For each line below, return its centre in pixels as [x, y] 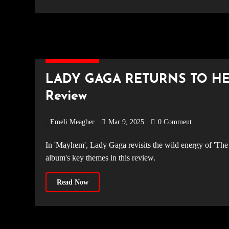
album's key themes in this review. [100, 158]
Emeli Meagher [72, 122]
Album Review [72, 57]
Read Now [73, 182]
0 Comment [175, 122]
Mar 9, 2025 [126, 122]
